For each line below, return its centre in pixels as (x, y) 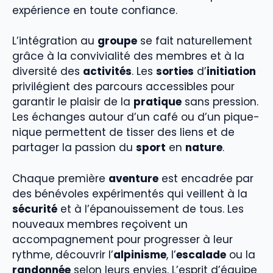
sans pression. (220, 102)
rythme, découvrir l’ (63, 254)
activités (107, 72)
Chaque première (60, 178)
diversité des (48, 72)
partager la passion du (74, 148)
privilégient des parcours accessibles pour (123, 87)
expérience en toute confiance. (95, 10)
